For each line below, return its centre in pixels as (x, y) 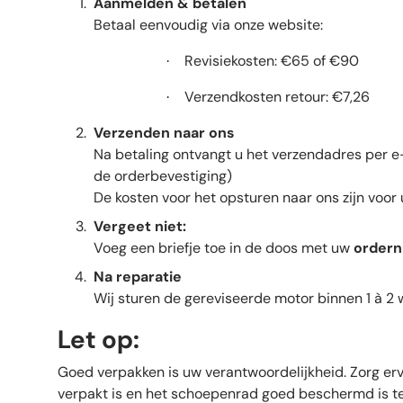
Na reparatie (138, 276)
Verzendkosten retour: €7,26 (277, 96)
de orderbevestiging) (163, 175)
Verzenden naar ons (164, 132)
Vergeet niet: (140, 226)
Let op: (99, 339)
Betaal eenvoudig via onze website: (208, 24)
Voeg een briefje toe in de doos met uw (224, 247)
